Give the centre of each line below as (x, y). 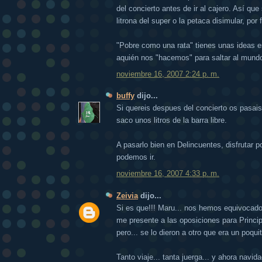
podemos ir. (136, 157)
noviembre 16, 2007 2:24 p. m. (168, 74)
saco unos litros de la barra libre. (172, 120)
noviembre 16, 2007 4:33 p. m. (168, 173)
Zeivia (127, 195)
